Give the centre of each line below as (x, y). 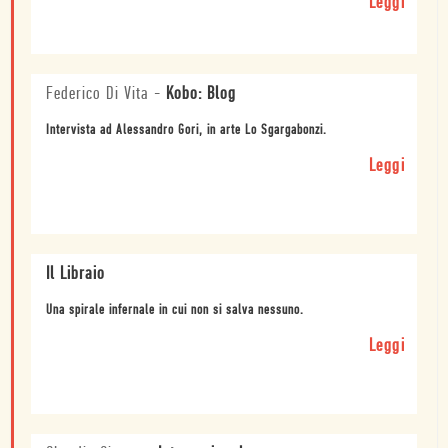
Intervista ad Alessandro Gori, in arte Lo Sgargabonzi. (186, 131)
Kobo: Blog (201, 95)
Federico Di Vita (97, 95)
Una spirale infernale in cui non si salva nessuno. (175, 311)
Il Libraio (75, 275)
